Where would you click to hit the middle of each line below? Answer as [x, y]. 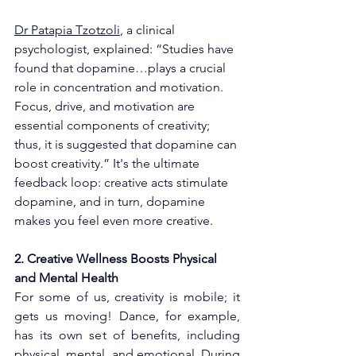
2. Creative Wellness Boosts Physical [117, 258]
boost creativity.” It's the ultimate [108, 163]
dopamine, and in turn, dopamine [111, 201]
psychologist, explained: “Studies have [126, 48]
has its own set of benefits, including [127, 335]
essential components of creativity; [114, 125]
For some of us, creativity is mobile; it [127, 296]
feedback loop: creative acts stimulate [123, 182]
